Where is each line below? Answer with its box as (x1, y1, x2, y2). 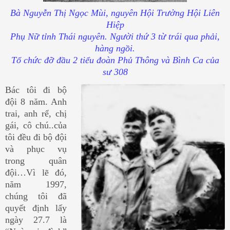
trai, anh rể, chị (5, 108, 67, 119)
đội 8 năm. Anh (5, 97, 67, 107)
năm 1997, (5, 179, 67, 190)
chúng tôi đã (5, 191, 67, 202)
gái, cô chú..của (5, 120, 67, 131)
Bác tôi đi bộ (5, 85, 67, 95)
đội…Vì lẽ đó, (5, 167, 67, 178)
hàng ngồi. (95, 43, 135, 54)
